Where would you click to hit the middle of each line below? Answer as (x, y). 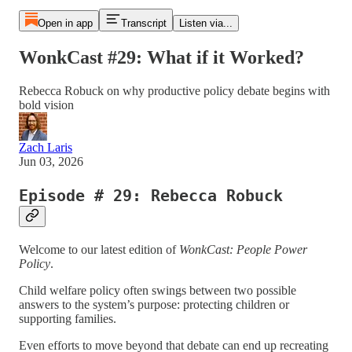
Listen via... (205, 23)
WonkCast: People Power (243, 249)
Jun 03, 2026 (51, 161)
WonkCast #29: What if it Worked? (161, 57)
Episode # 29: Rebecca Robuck (151, 196)
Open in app (65, 23)
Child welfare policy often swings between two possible (158, 290)
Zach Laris (46, 147)
